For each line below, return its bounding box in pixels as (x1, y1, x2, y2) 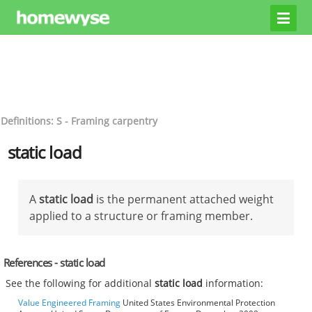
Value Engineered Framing (18, 297, 120, 309)
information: (203, 276, 264, 290)
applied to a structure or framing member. (29, 208, 253, 224)
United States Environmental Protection (120, 297, 275, 309)
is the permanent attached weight (93, 191, 274, 207)
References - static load (3, 255, 105, 270)
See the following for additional (6, 276, 155, 290)
